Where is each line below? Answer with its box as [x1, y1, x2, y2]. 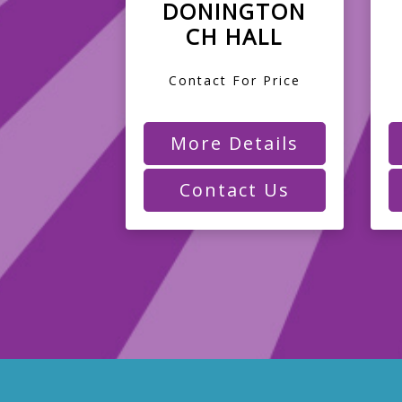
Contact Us [179, 177, 290, 202]
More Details [170, 130, 299, 155]
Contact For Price [168, 71, 301, 89]
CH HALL [186, 21, 284, 51]
